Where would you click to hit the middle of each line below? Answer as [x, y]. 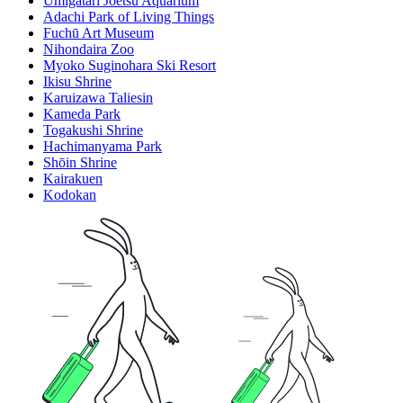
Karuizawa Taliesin [98, 98]
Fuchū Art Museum [99, 33]
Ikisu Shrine [77, 82]
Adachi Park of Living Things [129, 17]
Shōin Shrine [80, 163]
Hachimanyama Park [103, 147]
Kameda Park [82, 114]
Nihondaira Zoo [89, 49]
